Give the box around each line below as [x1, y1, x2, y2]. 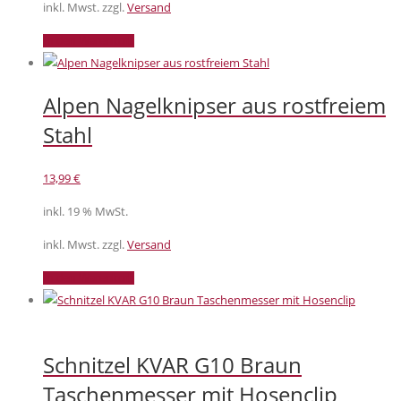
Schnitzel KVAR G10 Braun [43, 350, 302, 380]
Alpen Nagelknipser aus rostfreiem [43, 90, 386, 121]
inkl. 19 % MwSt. [43, 203, 128, 220]
